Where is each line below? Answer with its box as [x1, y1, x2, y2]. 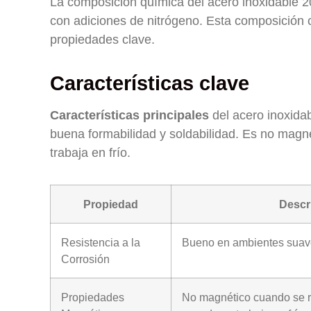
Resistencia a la [61, 236, 140, 249]
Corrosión [61, 253, 110, 265]
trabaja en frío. [50, 146, 131, 160]
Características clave [50, 72, 249, 94]
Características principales [50, 108, 209, 122]
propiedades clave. [50, 33, 155, 47]
